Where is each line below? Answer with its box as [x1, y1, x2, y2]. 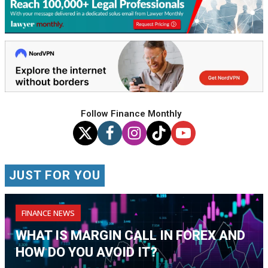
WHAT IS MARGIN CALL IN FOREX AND [16, 228, 245, 243]
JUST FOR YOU [9, 168, 100, 183]
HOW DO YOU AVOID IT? [16, 245, 157, 260]
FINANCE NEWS [22, 208, 75, 219]
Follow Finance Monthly [81, 108, 181, 120]
